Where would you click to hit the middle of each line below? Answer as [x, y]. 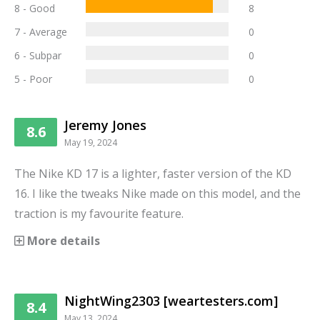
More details [62, 240]
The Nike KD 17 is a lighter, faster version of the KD [153, 173]
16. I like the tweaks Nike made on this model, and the [157, 193]
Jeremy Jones [105, 125]
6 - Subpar [38, 55]
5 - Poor [33, 79]
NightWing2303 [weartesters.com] [171, 300]
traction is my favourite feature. [99, 213]
